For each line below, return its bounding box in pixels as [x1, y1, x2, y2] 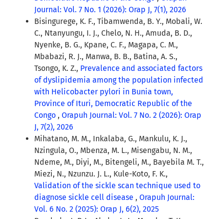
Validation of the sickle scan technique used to [34, 181, 200, 191]
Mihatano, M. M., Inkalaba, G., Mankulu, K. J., [34, 134, 187, 144]
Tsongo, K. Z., [34, 64, 80, 73]
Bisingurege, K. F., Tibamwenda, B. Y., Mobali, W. [34, 17, 202, 26]
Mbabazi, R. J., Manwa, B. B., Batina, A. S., [34, 52, 177, 62]
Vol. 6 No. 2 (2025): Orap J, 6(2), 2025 [34, 204, 159, 214]
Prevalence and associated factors [80, 64, 202, 73]
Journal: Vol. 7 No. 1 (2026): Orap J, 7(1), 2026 [34, 5, 186, 15]
